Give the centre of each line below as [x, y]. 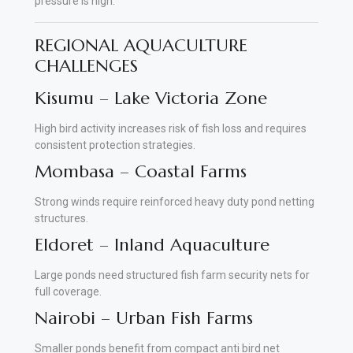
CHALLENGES [86, 65]
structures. [61, 218]
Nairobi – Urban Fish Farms [144, 318]
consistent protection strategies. [115, 145]
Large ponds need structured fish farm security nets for [172, 275]
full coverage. [68, 291]
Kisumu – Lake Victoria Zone [151, 98]
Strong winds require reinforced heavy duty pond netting [175, 201]
